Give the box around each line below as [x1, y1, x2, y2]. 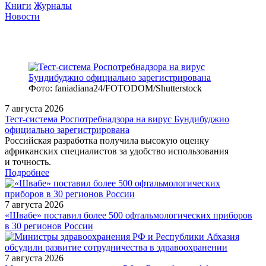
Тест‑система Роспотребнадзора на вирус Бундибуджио [5, 113, 229, 124]
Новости [5, 11, 40, 22]
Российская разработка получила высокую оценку [5, 135, 209, 145]
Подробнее [5, 167, 49, 178]
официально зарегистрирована [5, 124, 129, 135]
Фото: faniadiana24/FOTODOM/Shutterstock [28, 83, 202, 93]
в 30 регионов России [5, 220, 93, 231]
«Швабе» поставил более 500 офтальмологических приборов [5, 210, 252, 220]
